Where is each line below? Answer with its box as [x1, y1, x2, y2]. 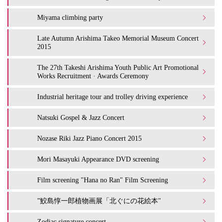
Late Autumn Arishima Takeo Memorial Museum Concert [37, 34, 199, 42]
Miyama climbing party [37, 13, 103, 21]
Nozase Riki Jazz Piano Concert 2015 [37, 134, 142, 142]
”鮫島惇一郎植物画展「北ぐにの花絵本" [37, 197, 161, 205]
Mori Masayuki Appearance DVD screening [37, 155, 159, 163]
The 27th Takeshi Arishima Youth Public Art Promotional [37, 63, 199, 71]
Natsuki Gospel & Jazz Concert [37, 113, 124, 121]
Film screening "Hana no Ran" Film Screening [37, 176, 168, 184]
